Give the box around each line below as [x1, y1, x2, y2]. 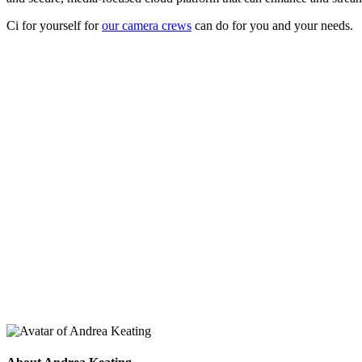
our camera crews [102, 18, 192, 32]
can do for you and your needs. [192, 18, 353, 32]
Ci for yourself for [6, 18, 102, 32]
